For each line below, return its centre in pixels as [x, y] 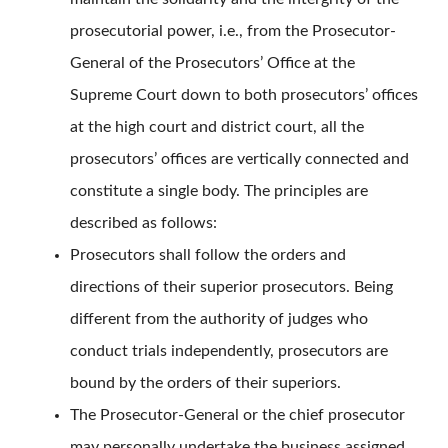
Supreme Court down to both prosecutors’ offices [244, 95]
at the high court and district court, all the [217, 127]
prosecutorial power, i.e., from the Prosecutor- [233, 31]
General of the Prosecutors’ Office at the [212, 63]
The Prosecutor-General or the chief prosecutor [237, 415]
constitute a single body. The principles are [219, 191]
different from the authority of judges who [219, 319]
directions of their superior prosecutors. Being [231, 287]
